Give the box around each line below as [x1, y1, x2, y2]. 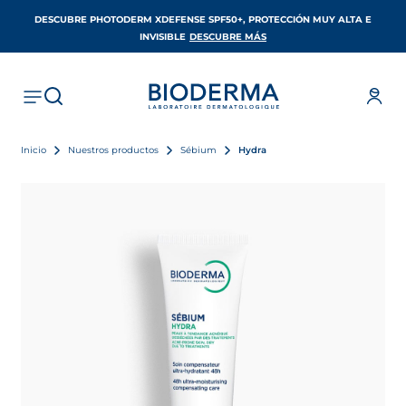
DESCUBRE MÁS [189, 31, 266, 43]
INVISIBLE [140, 31, 186, 43]
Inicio [21, 144, 46, 156]
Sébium [180, 144, 217, 156]
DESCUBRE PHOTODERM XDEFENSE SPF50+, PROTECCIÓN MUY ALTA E [34, 14, 372, 25]
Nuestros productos [68, 144, 159, 156]
